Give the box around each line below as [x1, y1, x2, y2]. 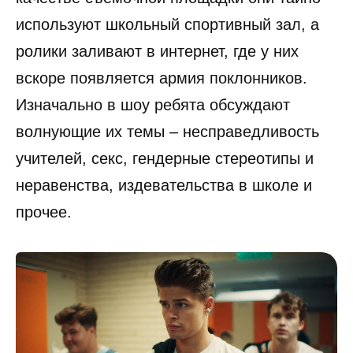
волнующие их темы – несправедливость [16, 122, 319, 140]
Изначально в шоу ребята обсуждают [16, 95, 290, 113]
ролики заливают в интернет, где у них [16, 42, 299, 60]
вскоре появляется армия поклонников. [16, 69, 307, 87]
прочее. [16, 203, 72, 221]
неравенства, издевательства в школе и [16, 176, 312, 194]
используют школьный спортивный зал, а [16, 15, 319, 33]
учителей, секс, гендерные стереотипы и [16, 149, 314, 167]
